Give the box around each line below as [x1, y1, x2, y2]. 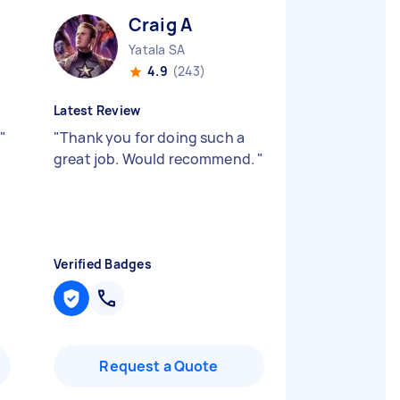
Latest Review [54, 102, 141, 119]
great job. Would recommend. [54, 149, 258, 169]
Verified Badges [54, 255, 152, 272]
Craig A [129, 12, 193, 37]
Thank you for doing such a [60, 128, 246, 147]
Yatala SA [129, 41, 186, 58]
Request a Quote [99, 356, 219, 376]
